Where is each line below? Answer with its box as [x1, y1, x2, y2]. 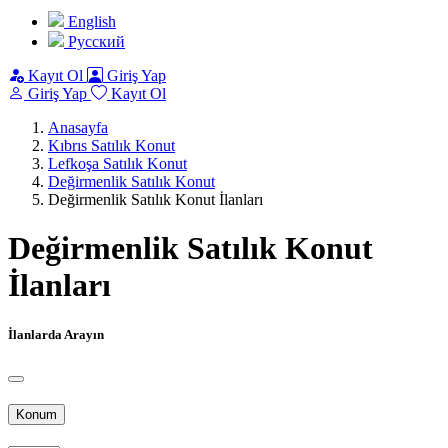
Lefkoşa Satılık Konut [48, 155, 187, 172]
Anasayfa [48, 119, 108, 136]
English [64, 13, 116, 30]
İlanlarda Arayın [8, 326, 104, 342]
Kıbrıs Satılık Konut [48, 137, 175, 154]
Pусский [64, 33, 125, 50]
